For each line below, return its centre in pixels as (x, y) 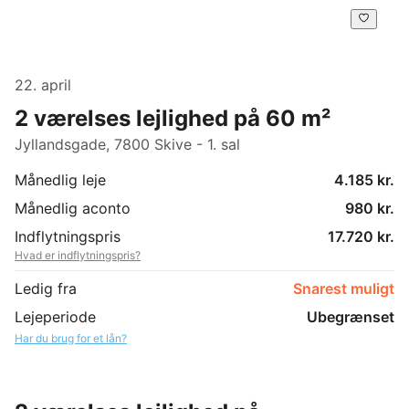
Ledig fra (46, 288)
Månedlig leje (60, 179)
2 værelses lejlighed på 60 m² (173, 118)
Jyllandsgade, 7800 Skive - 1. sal (127, 144)
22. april (43, 84)
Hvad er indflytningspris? (78, 255)
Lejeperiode (55, 316)
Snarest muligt (344, 288)
